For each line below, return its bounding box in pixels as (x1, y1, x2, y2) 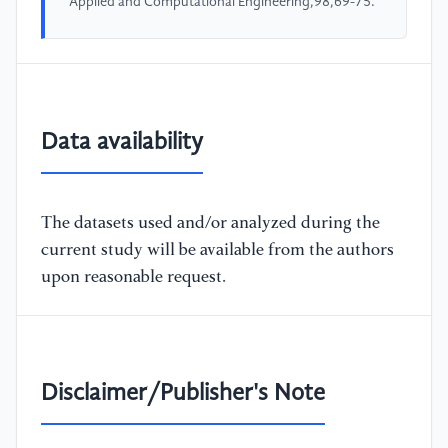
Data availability (41, 130, 203, 155)
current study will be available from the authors (41, 241, 394, 259)
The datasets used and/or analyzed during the (41, 214, 380, 232)
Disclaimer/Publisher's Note (41, 382, 325, 407)
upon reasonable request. (41, 268, 226, 286)
